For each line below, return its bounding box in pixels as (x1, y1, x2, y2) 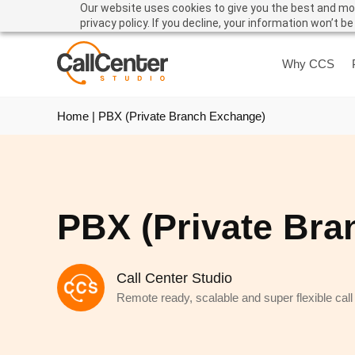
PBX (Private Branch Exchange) (98, 109, 265, 123)
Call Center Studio (116, 270, 232, 286)
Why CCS (281, 57, 334, 71)
